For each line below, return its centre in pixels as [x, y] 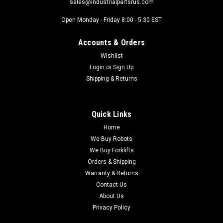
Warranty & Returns [111, 173]
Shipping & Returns [111, 78]
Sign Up [123, 67]
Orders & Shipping [111, 162]
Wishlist [111, 56]
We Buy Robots [111, 139]
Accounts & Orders [111, 42]
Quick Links [111, 114]
